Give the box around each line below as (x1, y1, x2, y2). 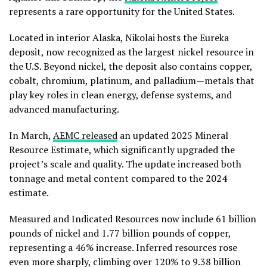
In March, (9, 128, 53, 142)
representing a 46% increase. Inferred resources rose (9, 240, 237, 254)
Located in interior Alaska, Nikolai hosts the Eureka (9, 30, 229, 44)
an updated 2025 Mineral (117, 128, 228, 142)
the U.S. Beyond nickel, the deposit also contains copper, (9, 59, 252, 73)
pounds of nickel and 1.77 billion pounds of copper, (9, 226, 231, 240)
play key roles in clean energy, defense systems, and (9, 88, 232, 101)
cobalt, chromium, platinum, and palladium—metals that (9, 73, 254, 87)
